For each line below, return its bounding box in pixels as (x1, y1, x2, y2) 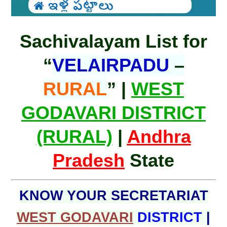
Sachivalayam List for (20, 31, 207, 52)
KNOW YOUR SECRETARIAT (19, 188, 208, 204)
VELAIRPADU (52, 55, 169, 76)
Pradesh (53, 150, 125, 171)
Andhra (127, 126, 191, 147)
